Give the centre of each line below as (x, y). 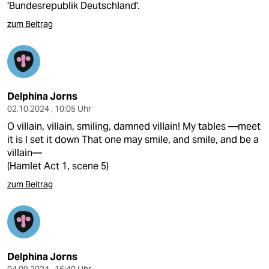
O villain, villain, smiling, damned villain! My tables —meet (134, 126)
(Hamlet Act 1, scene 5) (58, 166)
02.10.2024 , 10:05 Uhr (49, 109)
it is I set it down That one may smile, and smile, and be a (133, 140)
